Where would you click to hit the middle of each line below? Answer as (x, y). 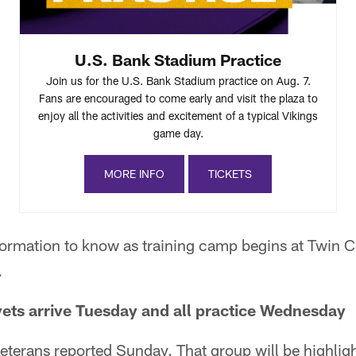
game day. (178, 133)
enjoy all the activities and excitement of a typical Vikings (178, 115)
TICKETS (230, 173)
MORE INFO (134, 173)
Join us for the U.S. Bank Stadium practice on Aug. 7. (178, 80)
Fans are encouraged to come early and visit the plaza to (178, 98)
